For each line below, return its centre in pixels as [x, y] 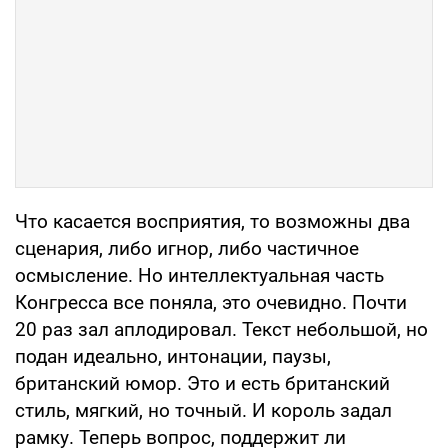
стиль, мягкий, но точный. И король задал [203, 411]
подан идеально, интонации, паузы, [173, 357]
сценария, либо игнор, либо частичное [187, 249]
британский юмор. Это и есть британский [202, 384]
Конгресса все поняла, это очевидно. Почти [211, 303]
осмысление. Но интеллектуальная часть [199, 276]
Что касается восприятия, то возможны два [212, 222]
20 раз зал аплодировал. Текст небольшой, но [221, 330]
